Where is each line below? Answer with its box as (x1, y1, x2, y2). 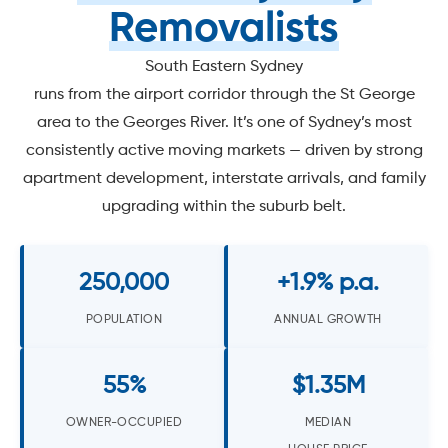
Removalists (109, 8, 339, 51)
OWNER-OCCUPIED (65, 415, 183, 429)
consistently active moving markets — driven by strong (25, 142, 423, 159)
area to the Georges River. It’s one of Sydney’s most (36, 114, 412, 131)
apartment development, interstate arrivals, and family (22, 170, 426, 187)
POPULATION (85, 312, 163, 326)
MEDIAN (304, 415, 352, 429)
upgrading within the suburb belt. (102, 198, 346, 215)
